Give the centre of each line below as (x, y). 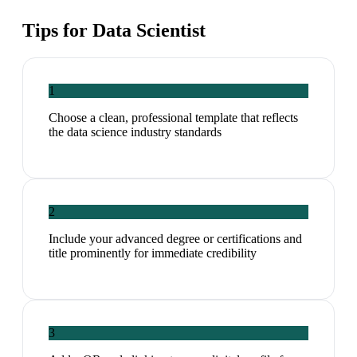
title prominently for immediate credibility (153, 253)
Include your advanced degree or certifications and (175, 239)
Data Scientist (149, 31)
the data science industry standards (135, 132)
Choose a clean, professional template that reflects (173, 118)
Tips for (57, 31)
